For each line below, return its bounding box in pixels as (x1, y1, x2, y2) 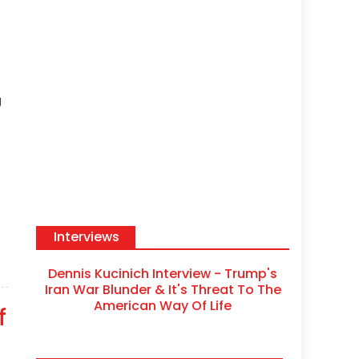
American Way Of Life (94, 296, 232, 315)
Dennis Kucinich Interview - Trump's (48, 264, 278, 283)
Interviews (54, 227, 120, 246)
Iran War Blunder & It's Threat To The (44, 280, 281, 299)
